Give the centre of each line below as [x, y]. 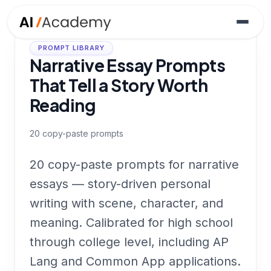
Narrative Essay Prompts [128, 65]
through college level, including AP [129, 242]
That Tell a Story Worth [119, 85]
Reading [63, 105]
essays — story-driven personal [120, 184]
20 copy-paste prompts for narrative [134, 165]
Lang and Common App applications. [135, 261]
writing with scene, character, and [126, 203]
